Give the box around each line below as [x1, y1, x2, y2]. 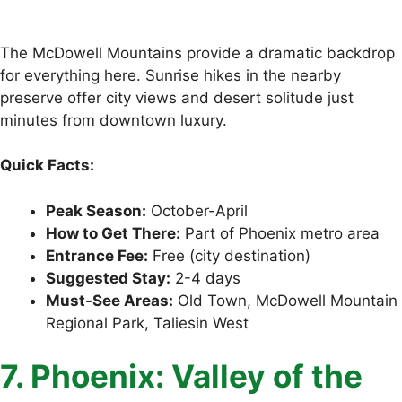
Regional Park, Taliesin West [46, 313, 249, 332]
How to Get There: [46, 223, 180, 242]
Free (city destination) [148, 246, 310, 265]
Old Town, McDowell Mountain [173, 291, 398, 310]
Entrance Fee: [46, 246, 148, 265]
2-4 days [170, 268, 240, 287]
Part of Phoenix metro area [180, 223, 380, 242]
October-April [146, 201, 248, 220]
